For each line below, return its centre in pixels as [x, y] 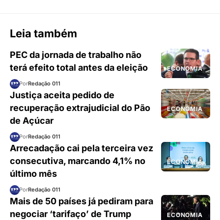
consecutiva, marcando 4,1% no [78, 161]
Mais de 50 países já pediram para [82, 201]
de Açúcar [32, 120]
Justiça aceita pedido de [62, 95]
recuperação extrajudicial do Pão [80, 108]
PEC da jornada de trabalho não [76, 55]
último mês [33, 173]
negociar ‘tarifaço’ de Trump [70, 214]
